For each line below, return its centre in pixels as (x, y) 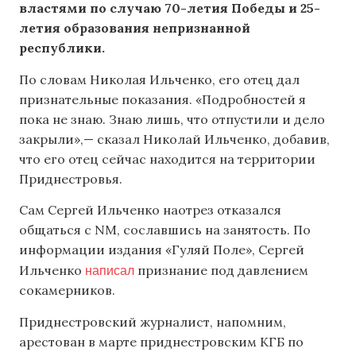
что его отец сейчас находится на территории (167, 159)
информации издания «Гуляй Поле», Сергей (162, 250)
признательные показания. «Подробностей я (163, 99)
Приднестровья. (71, 178)
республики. (62, 48)
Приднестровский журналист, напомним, (153, 321)
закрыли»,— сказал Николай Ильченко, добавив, (174, 139)
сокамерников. (67, 290)
